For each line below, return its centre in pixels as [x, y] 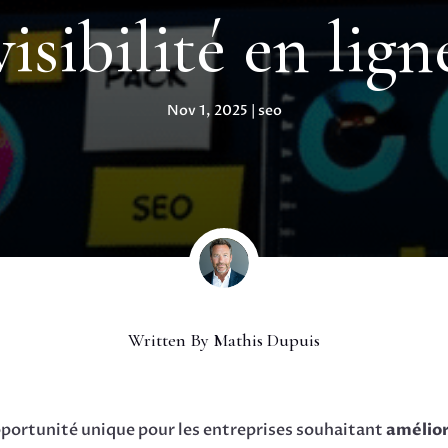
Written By [170, 339]
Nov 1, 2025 [207, 111]
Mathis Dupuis [266, 339]
